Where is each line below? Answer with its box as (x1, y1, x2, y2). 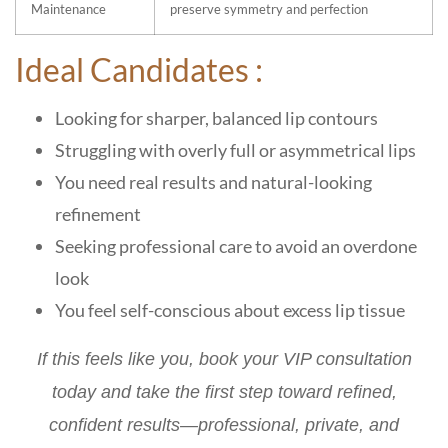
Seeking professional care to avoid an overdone (55, 234, 417, 257)
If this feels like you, (36, 348, 194, 369)
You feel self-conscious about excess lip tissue (55, 298, 405, 321)
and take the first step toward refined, (95, 381, 397, 402)
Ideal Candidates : (15, 49, 263, 89)
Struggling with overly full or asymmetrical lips (55, 138, 416, 161)
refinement (55, 202, 144, 225)
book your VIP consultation (193, 348, 412, 369)
